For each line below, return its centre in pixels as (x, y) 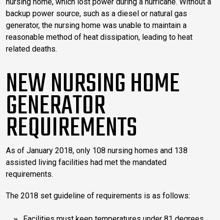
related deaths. (31, 49)
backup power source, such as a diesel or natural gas (96, 13)
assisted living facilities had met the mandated (86, 162)
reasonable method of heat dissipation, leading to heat (99, 37)
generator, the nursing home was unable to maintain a (96, 25)
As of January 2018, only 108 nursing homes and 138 (97, 150)
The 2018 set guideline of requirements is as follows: (98, 195)
